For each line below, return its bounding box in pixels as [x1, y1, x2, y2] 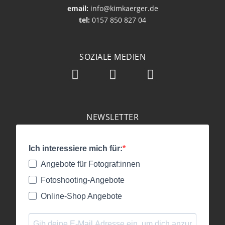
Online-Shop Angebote [41, 192, 122, 201]
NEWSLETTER [86, 111, 139, 123]
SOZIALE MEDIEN [79, 51, 146, 63]
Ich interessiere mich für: [29, 144, 123, 153]
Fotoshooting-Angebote [41, 176, 125, 185]
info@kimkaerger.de [88, 3, 158, 13]
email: [67, 3, 88, 13]
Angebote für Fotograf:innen [41, 160, 140, 169]
